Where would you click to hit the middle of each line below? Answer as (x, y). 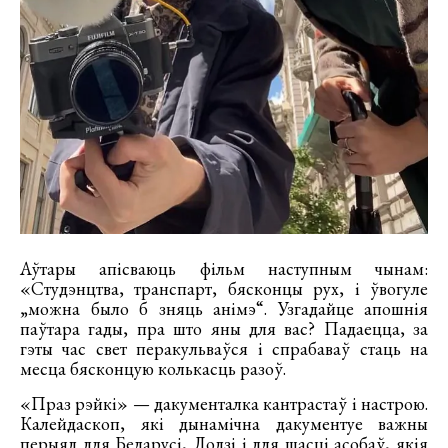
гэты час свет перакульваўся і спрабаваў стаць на (224, 349)
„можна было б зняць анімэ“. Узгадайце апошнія (224, 309)
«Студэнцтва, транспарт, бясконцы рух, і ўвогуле (224, 289)
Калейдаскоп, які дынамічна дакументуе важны (224, 424)
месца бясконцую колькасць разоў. (153, 369)
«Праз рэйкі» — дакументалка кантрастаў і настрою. (224, 404)
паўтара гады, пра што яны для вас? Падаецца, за (224, 329)
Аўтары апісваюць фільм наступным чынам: (224, 269)
